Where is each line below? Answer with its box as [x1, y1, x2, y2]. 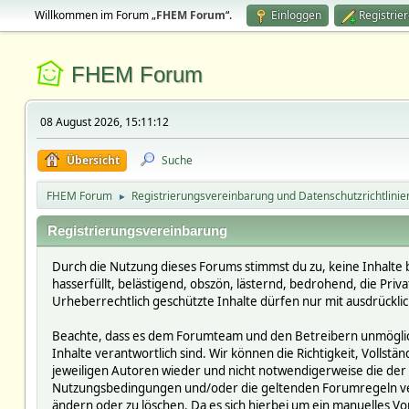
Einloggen [270, 7, 321, 23]
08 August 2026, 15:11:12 [39, 114, 169, 130]
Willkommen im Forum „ [34, 7, 156, 23]
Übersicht [66, 152, 120, 168]
